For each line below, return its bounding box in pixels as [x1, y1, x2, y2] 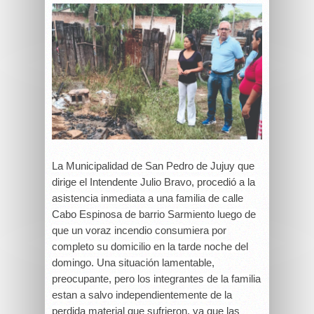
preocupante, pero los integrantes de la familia [52, 273, 261, 285]
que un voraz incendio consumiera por [52, 224, 226, 236]
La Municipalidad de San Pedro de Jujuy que [52, 160, 254, 172]
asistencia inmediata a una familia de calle [52, 192, 243, 204]
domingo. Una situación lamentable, [52, 257, 214, 268]
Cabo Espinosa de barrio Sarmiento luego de [52, 208, 256, 220]
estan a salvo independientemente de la [52, 289, 232, 301]
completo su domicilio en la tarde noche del [52, 240, 248, 252]
